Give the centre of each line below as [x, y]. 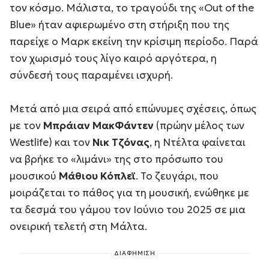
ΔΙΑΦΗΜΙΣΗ [134, 253]
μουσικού [34, 176]
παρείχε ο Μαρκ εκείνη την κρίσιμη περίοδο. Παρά [134, 41]
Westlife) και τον [51, 142]
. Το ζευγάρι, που [177, 176]
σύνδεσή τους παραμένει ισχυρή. [91, 75]
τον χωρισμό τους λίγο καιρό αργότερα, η [113, 58]
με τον [26, 125]
